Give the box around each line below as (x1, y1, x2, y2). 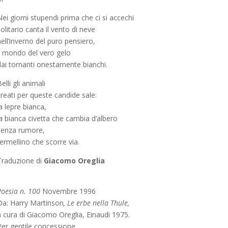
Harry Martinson (10, 198, 64, 208)
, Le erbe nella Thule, (63, 198, 129, 208)
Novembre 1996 (42, 186, 96, 196)
